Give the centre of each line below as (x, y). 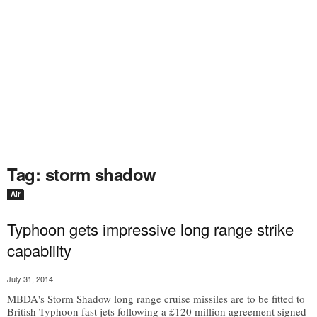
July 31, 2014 (30, 279)
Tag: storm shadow (82, 174)
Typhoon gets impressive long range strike (150, 229)
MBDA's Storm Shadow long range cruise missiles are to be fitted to (156, 299)
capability (39, 250)
